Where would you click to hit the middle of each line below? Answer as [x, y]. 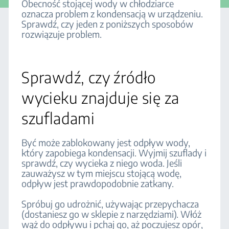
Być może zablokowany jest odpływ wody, [106, 142]
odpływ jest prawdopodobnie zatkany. [99, 183]
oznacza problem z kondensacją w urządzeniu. [112, 14]
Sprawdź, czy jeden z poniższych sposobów [108, 24]
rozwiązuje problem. [62, 34]
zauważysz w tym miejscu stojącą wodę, [102, 173]
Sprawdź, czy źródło [89, 77]
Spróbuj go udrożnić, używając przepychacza [110, 204]
